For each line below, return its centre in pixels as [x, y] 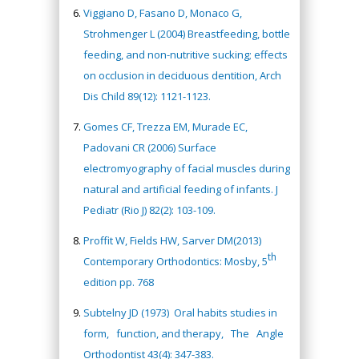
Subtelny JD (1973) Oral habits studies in [180, 313]
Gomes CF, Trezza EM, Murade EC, [165, 127]
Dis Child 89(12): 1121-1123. [147, 96]
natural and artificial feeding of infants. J [181, 189]
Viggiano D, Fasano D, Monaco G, [163, 13]
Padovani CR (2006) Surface [150, 147]
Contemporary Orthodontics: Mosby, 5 [175, 261]
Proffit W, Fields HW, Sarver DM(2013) [172, 240]
